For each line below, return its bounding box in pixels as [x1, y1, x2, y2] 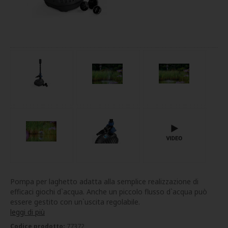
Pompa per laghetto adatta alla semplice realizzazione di [10, 176, 198, 186]
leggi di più [10, 207, 45, 217]
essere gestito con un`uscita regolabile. [10, 196, 140, 207]
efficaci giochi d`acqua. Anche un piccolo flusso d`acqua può [10, 186, 207, 196]
